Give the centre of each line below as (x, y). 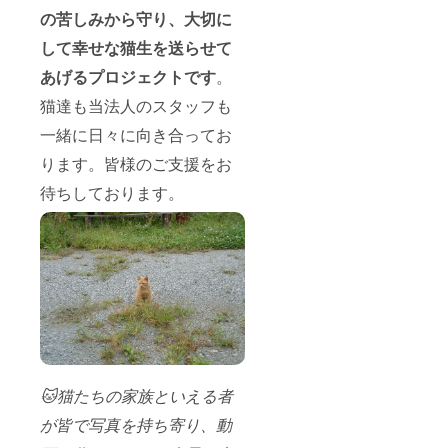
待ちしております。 (114, 192)
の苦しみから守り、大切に (136, 18)
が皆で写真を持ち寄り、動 (136, 425)
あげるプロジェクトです (128, 76)
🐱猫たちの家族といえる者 (136, 396)
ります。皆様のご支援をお (136, 163)
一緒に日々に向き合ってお (136, 134)
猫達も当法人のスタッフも (136, 105)
